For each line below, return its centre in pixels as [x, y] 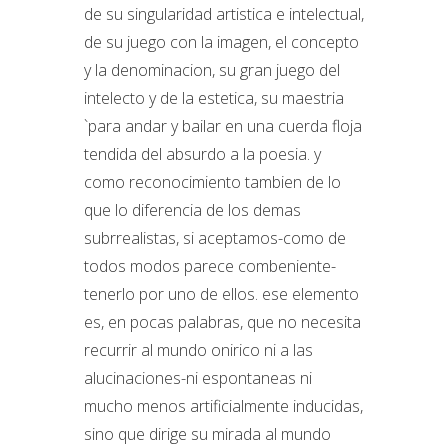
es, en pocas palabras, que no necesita [222, 322]
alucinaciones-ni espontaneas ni [198, 378]
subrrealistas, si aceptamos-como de [215, 238]
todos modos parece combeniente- [210, 266]
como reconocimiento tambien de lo [212, 182]
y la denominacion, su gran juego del [212, 70]
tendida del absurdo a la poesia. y [202, 154]
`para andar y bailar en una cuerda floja [223, 126]
